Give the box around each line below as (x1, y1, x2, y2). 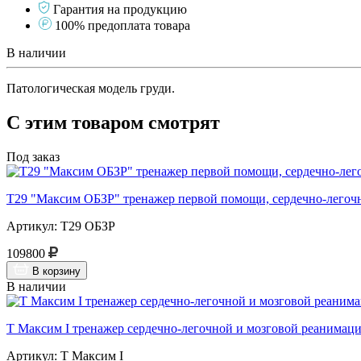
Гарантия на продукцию (53, 2, 187, 16)
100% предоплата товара (55, 18, 190, 32)
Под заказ (6, 149, 60, 164)
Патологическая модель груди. (6, 81, 175, 95)
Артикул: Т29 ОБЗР (6, 218, 115, 233)
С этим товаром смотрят (6, 111, 220, 133)
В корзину (32, 264, 81, 277)
